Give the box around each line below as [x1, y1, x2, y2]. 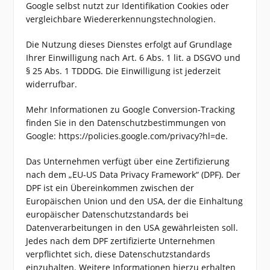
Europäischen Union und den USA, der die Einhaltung [26, 195, 243, 207]
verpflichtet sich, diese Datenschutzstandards [26, 248, 211, 260]
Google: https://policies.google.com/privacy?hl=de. [26, 130, 228, 142]
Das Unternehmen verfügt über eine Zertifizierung [26, 155, 230, 167]
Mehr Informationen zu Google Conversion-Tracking [26, 104, 236, 115]
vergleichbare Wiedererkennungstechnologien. [26, 13, 216, 25]
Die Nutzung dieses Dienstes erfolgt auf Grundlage [26, 39, 233, 50]
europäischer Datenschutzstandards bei [26, 209, 189, 220]
